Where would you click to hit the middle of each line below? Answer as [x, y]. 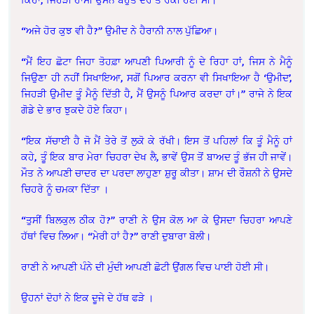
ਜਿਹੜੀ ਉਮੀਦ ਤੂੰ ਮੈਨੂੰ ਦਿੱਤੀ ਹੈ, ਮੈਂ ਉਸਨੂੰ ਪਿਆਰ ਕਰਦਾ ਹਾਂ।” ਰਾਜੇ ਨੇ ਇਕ [157, 94]
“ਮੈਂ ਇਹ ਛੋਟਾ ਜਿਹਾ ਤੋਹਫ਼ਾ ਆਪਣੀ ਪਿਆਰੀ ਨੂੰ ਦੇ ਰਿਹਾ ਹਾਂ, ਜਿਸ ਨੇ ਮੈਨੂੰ [157, 62]
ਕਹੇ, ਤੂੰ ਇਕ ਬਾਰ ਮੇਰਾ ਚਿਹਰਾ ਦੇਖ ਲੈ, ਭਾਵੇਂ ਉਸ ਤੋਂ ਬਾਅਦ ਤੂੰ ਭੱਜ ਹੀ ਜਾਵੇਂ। [157, 157]
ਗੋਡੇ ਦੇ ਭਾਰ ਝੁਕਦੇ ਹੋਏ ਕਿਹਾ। [75, 110]
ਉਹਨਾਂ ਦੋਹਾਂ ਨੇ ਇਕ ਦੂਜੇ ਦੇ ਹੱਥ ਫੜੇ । [88, 298]
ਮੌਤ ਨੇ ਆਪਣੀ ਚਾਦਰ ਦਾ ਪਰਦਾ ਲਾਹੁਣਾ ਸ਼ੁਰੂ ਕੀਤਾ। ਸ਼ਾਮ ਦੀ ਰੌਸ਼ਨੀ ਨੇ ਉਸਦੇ [157, 173]
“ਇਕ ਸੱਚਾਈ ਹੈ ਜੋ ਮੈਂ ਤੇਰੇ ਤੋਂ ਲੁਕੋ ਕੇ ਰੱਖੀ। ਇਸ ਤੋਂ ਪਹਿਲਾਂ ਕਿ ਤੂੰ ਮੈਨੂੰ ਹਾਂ [157, 141]
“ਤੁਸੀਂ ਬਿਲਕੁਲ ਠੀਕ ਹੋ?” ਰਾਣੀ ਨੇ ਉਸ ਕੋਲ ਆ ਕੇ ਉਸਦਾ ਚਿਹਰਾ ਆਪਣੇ [157, 220]
